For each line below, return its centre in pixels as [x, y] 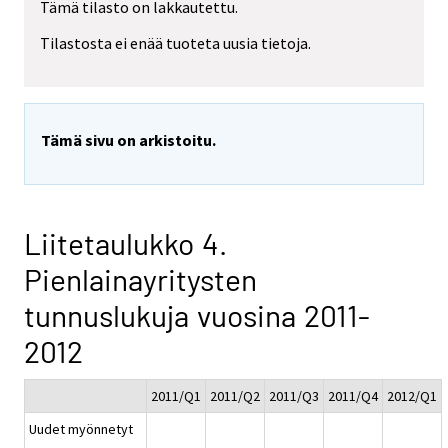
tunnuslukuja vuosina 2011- [197, 315]
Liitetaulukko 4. [125, 243]
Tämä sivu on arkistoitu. [128, 140]
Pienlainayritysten [140, 279]
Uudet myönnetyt [81, 429]
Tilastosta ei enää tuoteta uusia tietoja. [175, 43]
